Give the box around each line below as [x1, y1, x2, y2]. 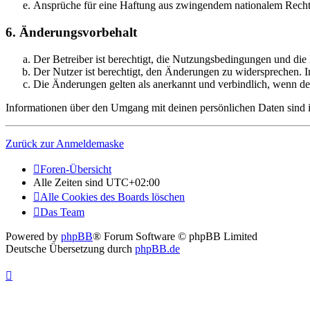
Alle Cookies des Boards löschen [40, 190, 185, 203]
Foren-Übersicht [40, 163, 111, 175]
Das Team [40, 206, 84, 218]
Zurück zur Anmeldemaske [6, 137, 124, 149]
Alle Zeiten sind [33, 176, 106, 188]
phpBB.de [135, 242, 180, 255]
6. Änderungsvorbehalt [6, 25, 137, 40]
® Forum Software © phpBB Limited [93, 230, 257, 242]
